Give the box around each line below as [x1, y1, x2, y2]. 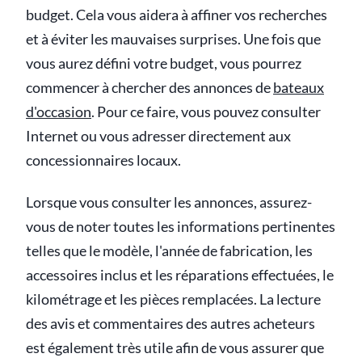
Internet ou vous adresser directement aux [26, 127, 291, 145]
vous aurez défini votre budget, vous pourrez [26, 54, 301, 72]
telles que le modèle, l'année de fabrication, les [26, 242, 313, 259]
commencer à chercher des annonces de [26, 78, 273, 96]
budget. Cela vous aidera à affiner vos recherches [26, 6, 327, 23]
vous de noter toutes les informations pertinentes [26, 217, 335, 235]
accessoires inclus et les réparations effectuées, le [26, 266, 334, 284]
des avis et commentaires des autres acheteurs [26, 314, 315, 332]
